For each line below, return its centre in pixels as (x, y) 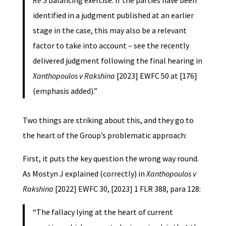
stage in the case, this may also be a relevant (109, 30)
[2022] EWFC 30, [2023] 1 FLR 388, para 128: (128, 188)
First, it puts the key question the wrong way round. (110, 158)
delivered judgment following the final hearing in (117, 60)
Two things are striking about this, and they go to (108, 120)
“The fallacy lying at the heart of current (103, 212)
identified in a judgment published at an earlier (113, 15)
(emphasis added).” (65, 91)
